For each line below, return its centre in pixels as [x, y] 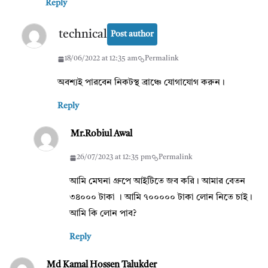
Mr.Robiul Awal [101, 135]
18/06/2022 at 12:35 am [101, 59]
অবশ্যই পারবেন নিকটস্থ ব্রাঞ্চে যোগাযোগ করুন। [141, 83]
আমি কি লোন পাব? [103, 214]
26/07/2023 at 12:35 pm [114, 158]
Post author [132, 34]
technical [83, 34]
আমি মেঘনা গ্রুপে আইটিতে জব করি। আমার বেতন [157, 182]
